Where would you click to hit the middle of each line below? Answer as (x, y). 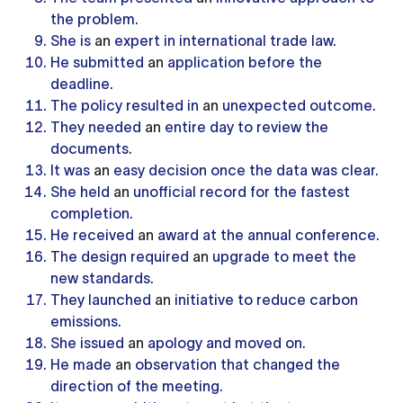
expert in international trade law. (224, 40)
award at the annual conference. (267, 235)
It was (72, 170)
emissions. (86, 321)
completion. (92, 213)
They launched (103, 300)
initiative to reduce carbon (264, 300)
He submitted (99, 62)
